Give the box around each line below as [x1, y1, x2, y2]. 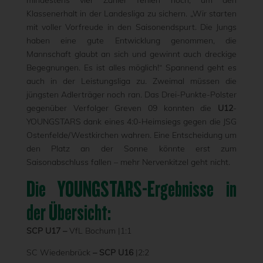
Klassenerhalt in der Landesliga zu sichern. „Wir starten [26, 8, 237, 19]
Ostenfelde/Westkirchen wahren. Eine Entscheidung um [26, 130, 237, 140]
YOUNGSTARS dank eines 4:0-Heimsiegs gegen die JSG [26, 116, 237, 127]
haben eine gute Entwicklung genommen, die [26, 35, 237, 46]
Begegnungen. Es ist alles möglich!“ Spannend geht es [26, 62, 237, 73]
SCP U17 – [26, 225, 69, 236]
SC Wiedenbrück [26, 247, 90, 258]
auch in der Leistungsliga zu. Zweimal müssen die [26, 76, 237, 86]
